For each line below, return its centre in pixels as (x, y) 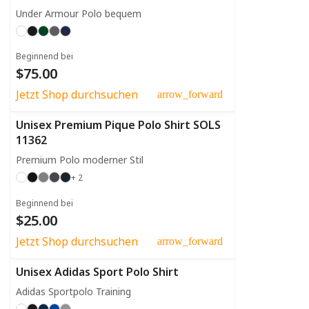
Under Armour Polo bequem (79, 13)
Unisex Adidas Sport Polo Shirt (97, 271)
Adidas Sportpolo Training (73, 291)
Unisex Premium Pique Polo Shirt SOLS (118, 124)
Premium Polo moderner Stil (80, 159)
